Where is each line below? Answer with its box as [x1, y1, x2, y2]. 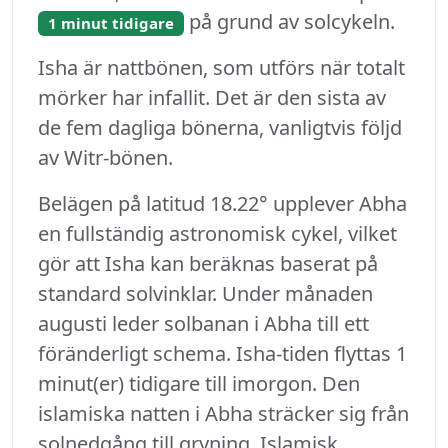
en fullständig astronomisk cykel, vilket [38, 220, 397, 248]
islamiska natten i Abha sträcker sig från [38, 400, 409, 428]
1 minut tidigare [47, 13, 174, 34]
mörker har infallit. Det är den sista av [38, 84, 386, 112]
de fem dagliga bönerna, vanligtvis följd [38, 114, 402, 142]
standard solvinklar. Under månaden [38, 280, 373, 308]
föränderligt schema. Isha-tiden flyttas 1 [38, 340, 407, 368]
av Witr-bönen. [38, 144, 173, 172]
